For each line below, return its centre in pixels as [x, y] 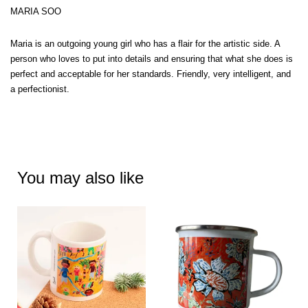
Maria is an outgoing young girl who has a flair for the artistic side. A [145, 43]
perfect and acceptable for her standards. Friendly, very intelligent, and [151, 74]
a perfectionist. [40, 89]
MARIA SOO [36, 11]
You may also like [80, 177]
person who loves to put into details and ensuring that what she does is [152, 58]
